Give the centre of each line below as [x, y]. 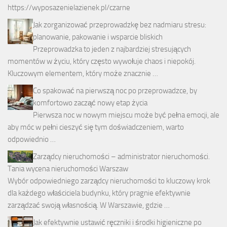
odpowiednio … [32, 140]
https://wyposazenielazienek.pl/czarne [69, 8]
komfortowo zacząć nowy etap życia [90, 103]
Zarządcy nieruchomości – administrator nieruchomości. [121, 157]
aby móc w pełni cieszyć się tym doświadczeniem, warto [96, 127]
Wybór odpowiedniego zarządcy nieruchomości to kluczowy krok [109, 181]
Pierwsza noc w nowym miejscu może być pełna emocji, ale [126, 115]
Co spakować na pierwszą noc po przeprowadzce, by [115, 91]
